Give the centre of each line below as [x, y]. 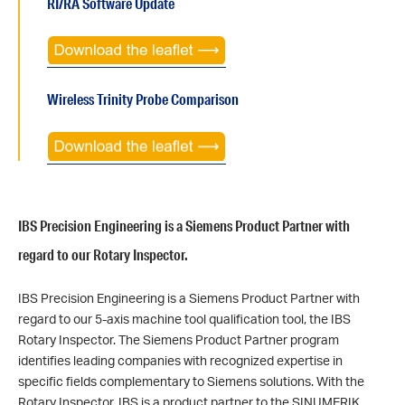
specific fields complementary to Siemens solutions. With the [191, 381]
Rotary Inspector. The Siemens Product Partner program [179, 339]
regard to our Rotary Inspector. [103, 254]
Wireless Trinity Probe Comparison [143, 99]
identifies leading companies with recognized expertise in [180, 360]
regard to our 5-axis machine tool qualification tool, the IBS [184, 318]
